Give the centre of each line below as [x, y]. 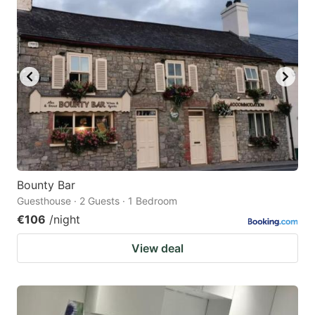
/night [65, 219]
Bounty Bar [46, 185]
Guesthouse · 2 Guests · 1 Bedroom [97, 200]
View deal [157, 248]
